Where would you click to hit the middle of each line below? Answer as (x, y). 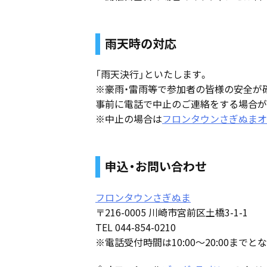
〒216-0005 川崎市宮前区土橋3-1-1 (172, 212)
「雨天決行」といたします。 (152, 74)
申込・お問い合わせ (156, 166)
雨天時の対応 (141, 43)
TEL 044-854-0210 (136, 227)
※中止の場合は (129, 119)
